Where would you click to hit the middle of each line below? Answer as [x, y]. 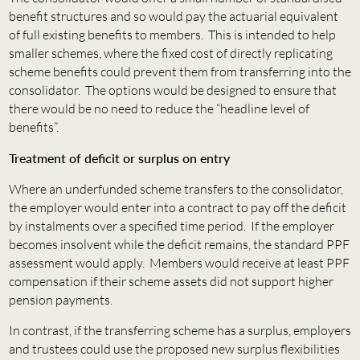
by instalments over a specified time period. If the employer [171, 226]
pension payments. [60, 300]
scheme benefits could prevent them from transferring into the [180, 72]
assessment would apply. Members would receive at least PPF [179, 263]
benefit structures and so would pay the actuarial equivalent [173, 16]
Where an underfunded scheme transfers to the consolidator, [176, 189]
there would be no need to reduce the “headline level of [159, 109]
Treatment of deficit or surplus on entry [119, 158]
